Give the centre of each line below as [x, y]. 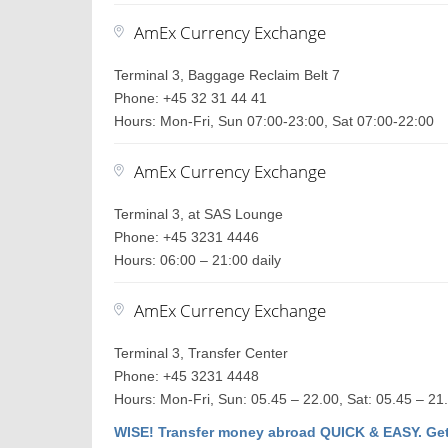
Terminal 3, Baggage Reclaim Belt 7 [227, 75]
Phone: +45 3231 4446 [187, 237]
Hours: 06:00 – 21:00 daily [198, 260]
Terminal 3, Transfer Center [201, 353]
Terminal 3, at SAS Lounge [199, 214]
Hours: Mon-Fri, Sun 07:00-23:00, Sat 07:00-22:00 [274, 121]
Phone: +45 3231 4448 [187, 376]
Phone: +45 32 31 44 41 [191, 98]
